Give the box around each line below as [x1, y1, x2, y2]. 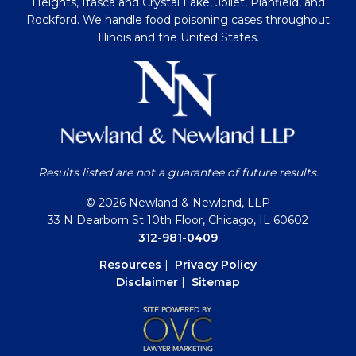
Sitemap [192, 275, 240, 290]
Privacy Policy [175, 257, 257, 273]
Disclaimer [116, 275, 178, 290]
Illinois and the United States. [97, 30, 259, 45]
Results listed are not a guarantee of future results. [37, 165, 319, 180]
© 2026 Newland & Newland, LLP [86, 195, 270, 211]
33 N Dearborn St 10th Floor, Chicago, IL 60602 [48, 213, 308, 228]
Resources [99, 257, 161, 273]
